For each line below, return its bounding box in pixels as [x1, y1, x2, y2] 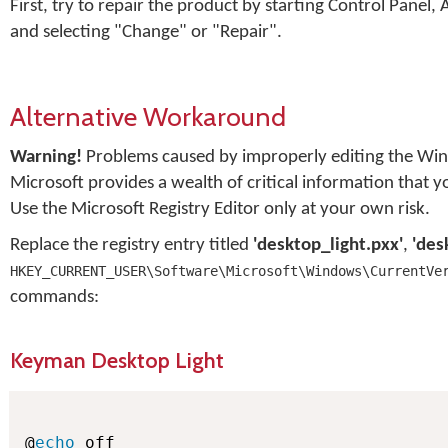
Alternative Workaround [10, 100, 286, 133]
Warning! [10, 148, 82, 167]
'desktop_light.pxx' [253, 236, 403, 255]
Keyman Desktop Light [10, 347, 224, 373]
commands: [10, 288, 99, 307]
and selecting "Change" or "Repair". [10, 23, 282, 42]
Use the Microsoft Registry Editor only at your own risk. [10, 200, 430, 219]
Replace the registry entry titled [10, 236, 253, 255]
